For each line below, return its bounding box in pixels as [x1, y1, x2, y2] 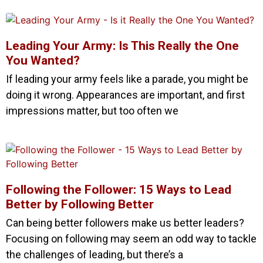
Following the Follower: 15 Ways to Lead [6, 182, 231, 197]
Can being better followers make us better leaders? [6, 216, 244, 229]
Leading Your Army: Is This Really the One [6, 38, 239, 53]
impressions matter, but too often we [6, 104, 178, 117]
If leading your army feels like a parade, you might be [6, 72, 248, 85]
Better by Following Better [6, 197, 154, 211]
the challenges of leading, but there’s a [6, 248, 183, 261]
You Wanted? [6, 53, 80, 68]
